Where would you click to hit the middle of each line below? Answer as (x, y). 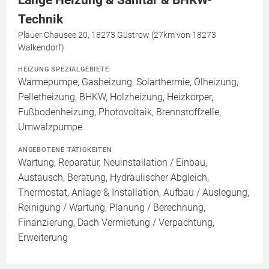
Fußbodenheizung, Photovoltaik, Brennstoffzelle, (119, 112)
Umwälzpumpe (50, 127)
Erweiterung (43, 238)
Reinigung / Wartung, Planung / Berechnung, (112, 208)
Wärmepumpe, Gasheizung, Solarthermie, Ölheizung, (128, 82)
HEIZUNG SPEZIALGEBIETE (64, 69)
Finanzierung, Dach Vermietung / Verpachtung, (116, 223)
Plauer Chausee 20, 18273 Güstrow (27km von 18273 (117, 35)
